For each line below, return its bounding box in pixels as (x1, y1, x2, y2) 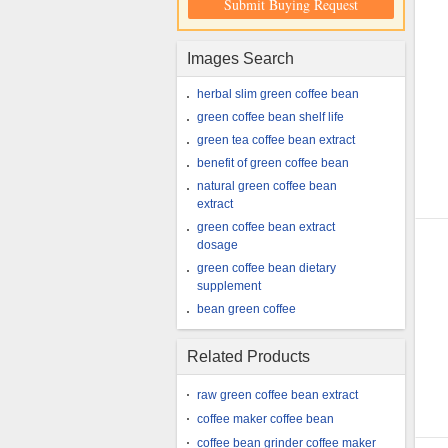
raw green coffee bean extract (197, 388, 358, 402)
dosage (197, 238, 238, 252)
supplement (197, 279, 261, 293)
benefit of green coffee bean (197, 156, 349, 170)
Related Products (187, 348, 310, 365)
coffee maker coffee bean (197, 412, 334, 426)
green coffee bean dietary (197, 261, 336, 275)
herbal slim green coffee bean (197, 87, 359, 101)
